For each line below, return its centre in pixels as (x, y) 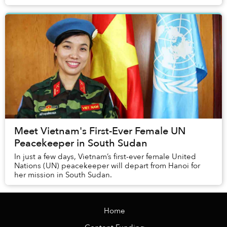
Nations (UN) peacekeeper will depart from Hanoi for (107, 166)
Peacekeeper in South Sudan (81, 143)
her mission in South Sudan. (63, 175)
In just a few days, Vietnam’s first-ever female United (105, 157)
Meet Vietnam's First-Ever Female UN (100, 131)
